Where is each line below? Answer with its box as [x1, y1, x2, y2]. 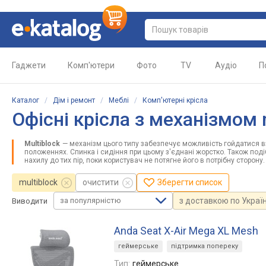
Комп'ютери [68, 61, 115, 70]
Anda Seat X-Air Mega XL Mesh [114, 224, 258, 237]
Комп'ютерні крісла [142, 96, 208, 104]
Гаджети [12, 61, 46, 70]
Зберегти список [157, 178, 222, 187]
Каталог [12, 96, 39, 104]
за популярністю [60, 196, 121, 205]
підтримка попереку [171, 242, 238, 250]
